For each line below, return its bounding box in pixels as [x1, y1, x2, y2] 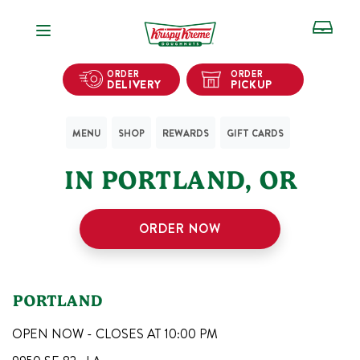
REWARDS [162, 125, 209, 141]
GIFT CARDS [226, 125, 284, 141]
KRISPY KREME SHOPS [89, 138, 277, 157]
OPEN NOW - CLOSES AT [12, 325, 164, 343]
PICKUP [231, 76, 273, 92]
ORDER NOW [139, 219, 221, 238]
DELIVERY [107, 76, 162, 92]
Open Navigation [59, 17, 148, 35]
